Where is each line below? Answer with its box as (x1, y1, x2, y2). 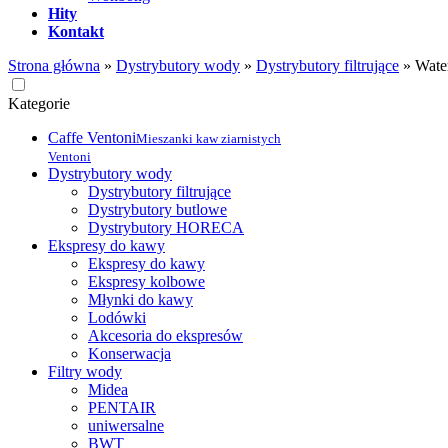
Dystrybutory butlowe (88, 201, 227, 219)
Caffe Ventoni (48, 129, 136, 147)
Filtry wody (48, 363, 122, 381)
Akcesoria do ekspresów (88, 327, 243, 345)
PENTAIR (88, 399, 156, 417)
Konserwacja (88, 345, 171, 363)
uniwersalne (88, 417, 164, 435)
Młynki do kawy (88, 291, 193, 309)
